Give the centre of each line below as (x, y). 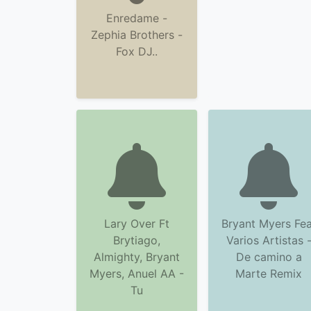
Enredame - (137, 18)
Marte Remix (269, 274)
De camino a (269, 257)
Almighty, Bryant (137, 257)
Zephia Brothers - (137, 35)
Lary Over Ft (137, 224)
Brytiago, (137, 240)
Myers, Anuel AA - (137, 274)
